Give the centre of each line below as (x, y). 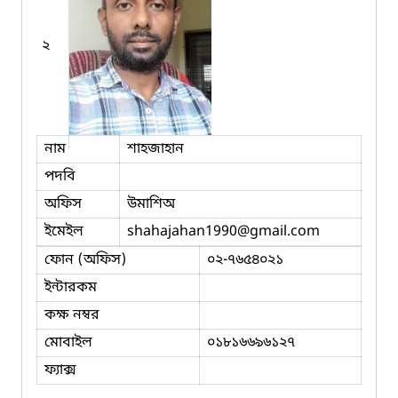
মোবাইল (68, 342)
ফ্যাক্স (60, 370)
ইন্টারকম (71, 287)
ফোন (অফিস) (86, 260)
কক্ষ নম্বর (72, 315)
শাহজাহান (155, 149)
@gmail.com (279, 231)
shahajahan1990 (182, 231)
